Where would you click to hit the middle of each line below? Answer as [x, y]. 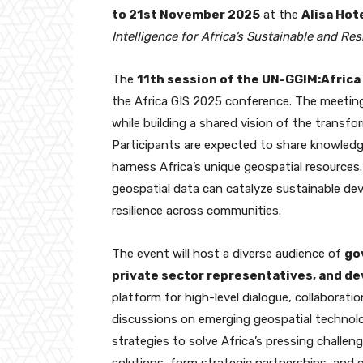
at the [281, 14]
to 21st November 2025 [186, 14]
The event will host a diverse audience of [228, 253]
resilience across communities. [196, 210]
